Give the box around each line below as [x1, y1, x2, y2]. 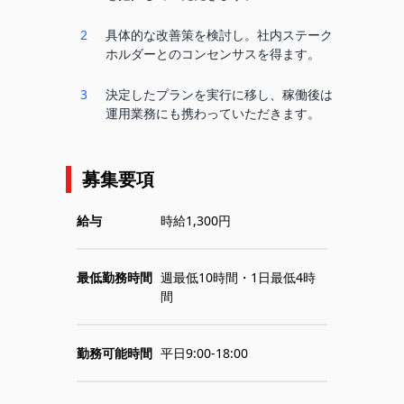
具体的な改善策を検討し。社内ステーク [105, 26, 333, 43]
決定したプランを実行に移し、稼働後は [105, 86, 333, 103]
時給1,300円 [160, 212, 231, 229]
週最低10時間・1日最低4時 [160, 269, 316, 286]
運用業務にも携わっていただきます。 [105, 105, 320, 122]
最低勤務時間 [77, 269, 153, 286]
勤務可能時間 [77, 344, 153, 362]
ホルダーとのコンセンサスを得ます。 [105, 45, 320, 62]
